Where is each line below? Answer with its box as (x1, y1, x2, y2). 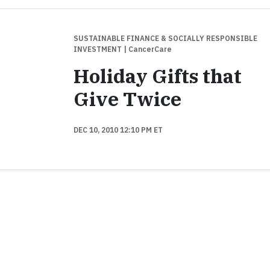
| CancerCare (123, 45, 172, 54)
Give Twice (73, 86, 181, 111)
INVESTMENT (73, 45, 124, 54)
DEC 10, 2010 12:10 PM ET (73, 125, 163, 134)
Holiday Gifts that (73, 63, 242, 89)
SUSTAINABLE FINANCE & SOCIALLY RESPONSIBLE (73, 34, 257, 43)
